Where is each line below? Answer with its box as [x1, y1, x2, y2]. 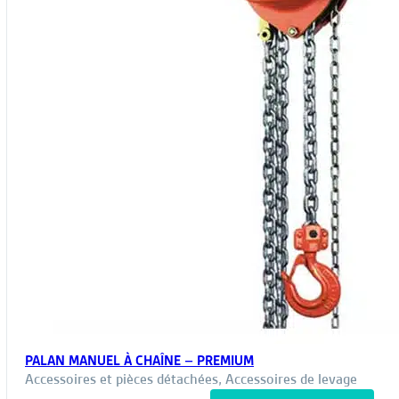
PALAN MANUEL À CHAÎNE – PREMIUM [25, 353, 254, 370]
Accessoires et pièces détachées [25, 370, 218, 389]
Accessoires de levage [225, 370, 357, 389]
